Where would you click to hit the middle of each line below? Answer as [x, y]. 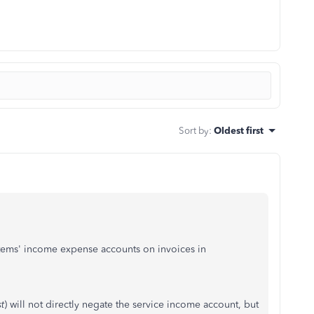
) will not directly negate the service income [102, 305]
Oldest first [239, 130]
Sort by [194, 130]
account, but [231, 305]
